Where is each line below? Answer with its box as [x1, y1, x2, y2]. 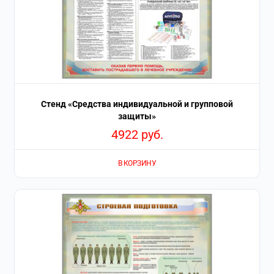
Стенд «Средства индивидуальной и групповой [41, 98, 233, 109]
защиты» [118, 111, 156, 121]
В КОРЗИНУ [117, 159, 157, 168]
